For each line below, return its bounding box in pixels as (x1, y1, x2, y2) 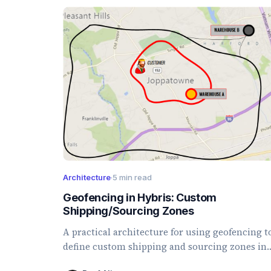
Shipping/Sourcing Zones (63, 204, 194, 218)
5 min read (113, 172, 152, 183)
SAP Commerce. (63, 255, 133, 268)
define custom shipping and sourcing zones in (63, 240, 267, 253)
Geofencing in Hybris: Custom (63, 191, 217, 204)
